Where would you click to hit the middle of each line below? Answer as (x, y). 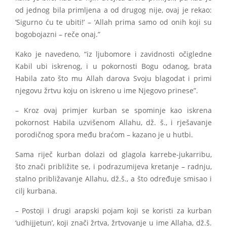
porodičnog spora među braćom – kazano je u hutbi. (104, 135)
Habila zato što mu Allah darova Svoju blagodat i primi (113, 79)
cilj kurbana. (36, 191)
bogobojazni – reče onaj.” (58, 35)
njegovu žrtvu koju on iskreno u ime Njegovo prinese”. (107, 91)
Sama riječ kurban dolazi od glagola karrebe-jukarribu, (113, 155)
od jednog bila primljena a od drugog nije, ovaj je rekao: (113, 10)
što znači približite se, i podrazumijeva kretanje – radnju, (113, 167)
